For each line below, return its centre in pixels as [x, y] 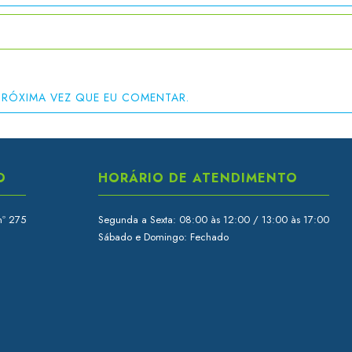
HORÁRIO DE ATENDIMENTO [198, 178]
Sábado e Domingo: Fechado [163, 237]
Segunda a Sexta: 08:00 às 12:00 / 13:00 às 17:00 [213, 220]
